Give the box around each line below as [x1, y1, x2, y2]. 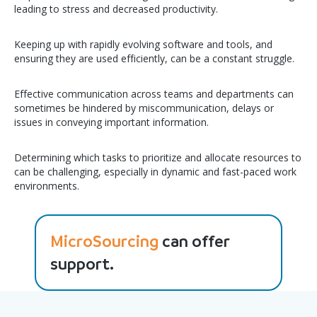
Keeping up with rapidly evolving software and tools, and [14, 38, 272, 51]
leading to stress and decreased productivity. [14, 2, 218, 16]
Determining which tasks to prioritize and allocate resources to [14, 151, 301, 164]
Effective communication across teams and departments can [14, 87, 294, 100]
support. [50, 253, 114, 275]
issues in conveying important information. [14, 115, 209, 129]
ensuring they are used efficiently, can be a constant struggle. [14, 52, 294, 65]
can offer [158, 231, 229, 252]
